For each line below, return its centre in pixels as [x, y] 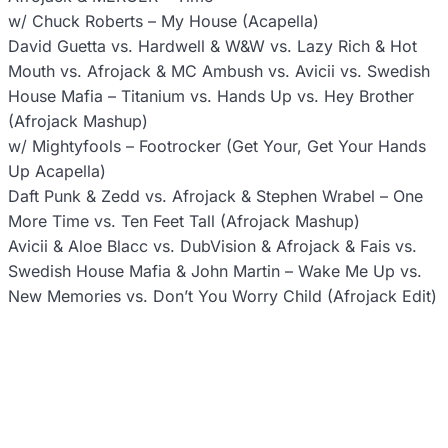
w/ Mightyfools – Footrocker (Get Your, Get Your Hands [217, 146]
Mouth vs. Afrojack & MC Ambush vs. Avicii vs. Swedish [219, 71]
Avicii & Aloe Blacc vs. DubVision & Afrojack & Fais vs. [212, 246]
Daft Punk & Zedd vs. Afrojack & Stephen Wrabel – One [215, 196]
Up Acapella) [57, 171]
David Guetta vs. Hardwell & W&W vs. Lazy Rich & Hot [212, 46]
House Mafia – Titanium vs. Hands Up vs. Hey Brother [211, 96]
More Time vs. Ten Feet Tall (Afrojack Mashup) [184, 221]
